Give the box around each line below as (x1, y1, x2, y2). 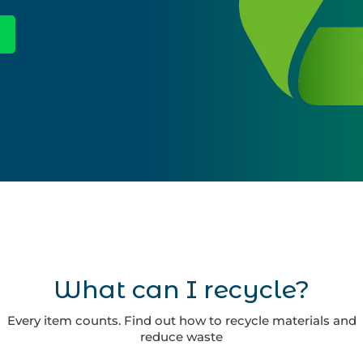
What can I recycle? (53, 275, 310, 305)
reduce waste (140, 329, 223, 344)
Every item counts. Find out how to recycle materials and (6, 313, 357, 328)
